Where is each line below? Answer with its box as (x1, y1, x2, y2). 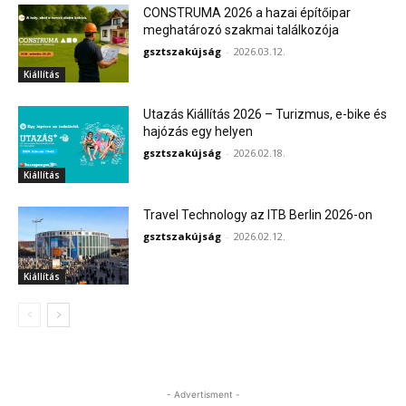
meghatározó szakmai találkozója (143, 23, 340, 38)
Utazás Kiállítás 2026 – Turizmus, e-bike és (143, 106, 388, 121)
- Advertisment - (166, 389, 240, 401)
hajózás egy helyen (143, 123, 254, 139)
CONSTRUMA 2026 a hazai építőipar (143, 5, 352, 21)
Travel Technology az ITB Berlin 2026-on (143, 208, 373, 223)
